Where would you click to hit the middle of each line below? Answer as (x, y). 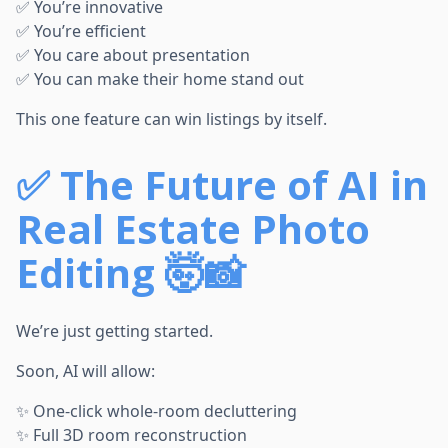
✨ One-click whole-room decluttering (156, 411)
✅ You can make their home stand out (160, 79)
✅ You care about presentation (133, 55)
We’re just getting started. (114, 331)
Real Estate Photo (193, 229)
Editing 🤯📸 (130, 273)
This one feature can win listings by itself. (171, 119)
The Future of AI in (244, 185)
